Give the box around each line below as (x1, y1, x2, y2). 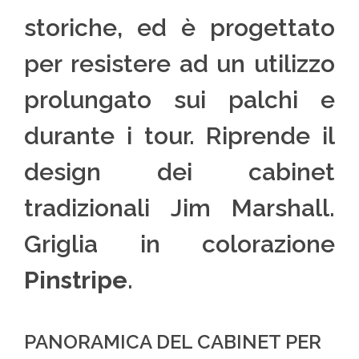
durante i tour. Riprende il (24, 122, 335, 151)
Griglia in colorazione (24, 230, 335, 259)
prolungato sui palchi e (24, 86, 335, 115)
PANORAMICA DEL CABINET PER (24, 330, 321, 354)
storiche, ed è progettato (24, 14, 335, 42)
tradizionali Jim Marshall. (24, 194, 335, 223)
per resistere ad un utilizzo (24, 50, 335, 79)
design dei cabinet (24, 158, 335, 187)
